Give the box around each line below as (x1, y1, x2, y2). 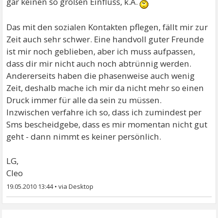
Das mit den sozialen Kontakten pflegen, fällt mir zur (6, 21, 208, 33)
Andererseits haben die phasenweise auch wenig (6, 70, 195, 81)
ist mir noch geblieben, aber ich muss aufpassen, (6, 45, 196, 57)
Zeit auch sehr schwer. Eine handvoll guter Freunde (6, 33, 204, 45)
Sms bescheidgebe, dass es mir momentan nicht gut (6, 118, 208, 130)
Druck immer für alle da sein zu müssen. (6, 94, 162, 106)
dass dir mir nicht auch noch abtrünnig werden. (6, 57, 192, 69)
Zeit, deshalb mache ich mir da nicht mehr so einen (6, 82, 204, 93)
